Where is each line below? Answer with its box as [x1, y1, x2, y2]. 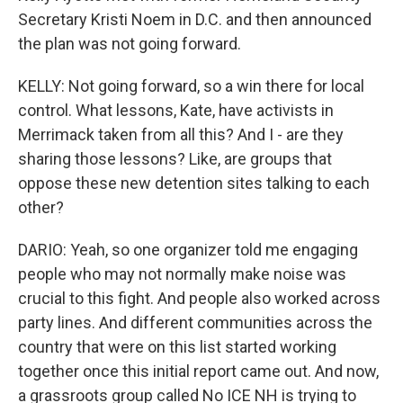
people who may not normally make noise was [18, 264, 346, 283]
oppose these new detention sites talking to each [18, 174, 370, 193]
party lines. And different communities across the [18, 313, 372, 332]
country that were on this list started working [18, 337, 336, 356]
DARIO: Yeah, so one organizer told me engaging [18, 240, 358, 259]
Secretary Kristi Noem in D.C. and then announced [18, 10, 372, 29]
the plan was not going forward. [18, 34, 241, 53]
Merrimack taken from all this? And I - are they [18, 125, 344, 144]
